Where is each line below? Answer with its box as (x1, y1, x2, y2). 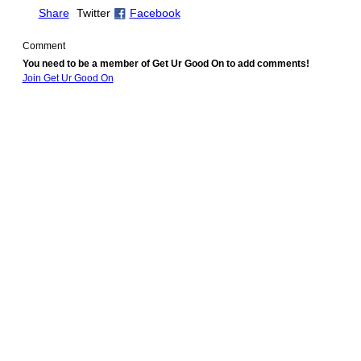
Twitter (73, 6, 114, 19)
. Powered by (187, 116, 247, 127)
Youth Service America (99, 116, 188, 127)
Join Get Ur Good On (22, 73, 114, 85)
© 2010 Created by (18, 116, 100, 127)
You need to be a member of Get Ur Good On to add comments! (22, 58, 309, 70)
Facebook (129, 6, 180, 19)
